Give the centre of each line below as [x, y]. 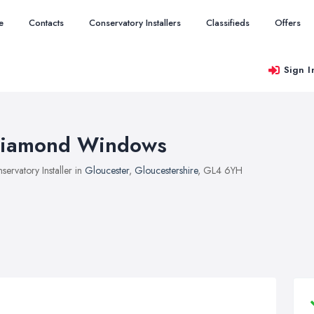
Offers [288, 23]
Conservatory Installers [135, 23]
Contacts [46, 23]
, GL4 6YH [220, 170]
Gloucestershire [166, 170]
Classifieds [228, 23]
